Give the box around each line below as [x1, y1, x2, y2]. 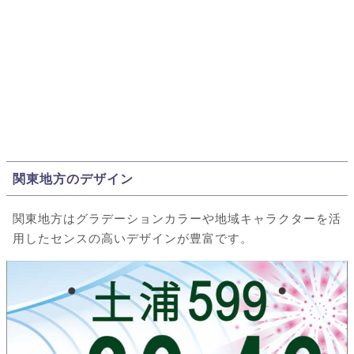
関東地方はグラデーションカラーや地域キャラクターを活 [13, 211, 341, 227]
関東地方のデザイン [13, 171, 134, 187]
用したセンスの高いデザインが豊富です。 [13, 231, 253, 247]
